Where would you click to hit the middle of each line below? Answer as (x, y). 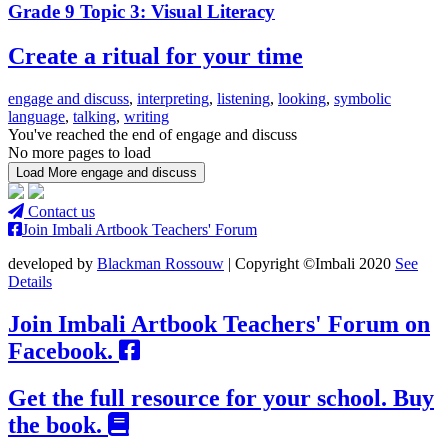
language (36, 116)
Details (30, 281)
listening (243, 98)
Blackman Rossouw (160, 263)
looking (302, 98)
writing (146, 116)
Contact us (59, 211)
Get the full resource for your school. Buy (221, 397)
